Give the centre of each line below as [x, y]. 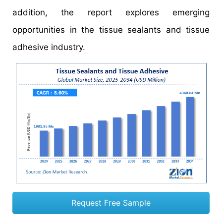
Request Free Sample [111, 202]
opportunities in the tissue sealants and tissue [111, 30]
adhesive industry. [49, 47]
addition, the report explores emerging [111, 12]
